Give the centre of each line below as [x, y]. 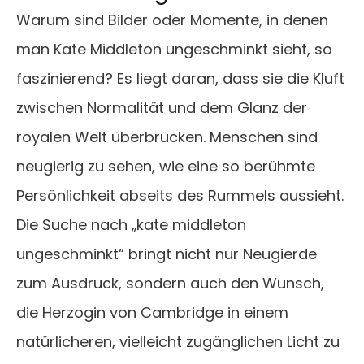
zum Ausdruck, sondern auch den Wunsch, [170, 284]
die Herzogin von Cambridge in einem [152, 313]
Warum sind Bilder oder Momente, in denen [172, 20]
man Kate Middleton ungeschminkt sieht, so [174, 50]
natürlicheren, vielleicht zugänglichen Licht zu [178, 342]
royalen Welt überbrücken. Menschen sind [167, 137]
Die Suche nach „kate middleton [131, 225]
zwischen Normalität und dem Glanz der [162, 108]
